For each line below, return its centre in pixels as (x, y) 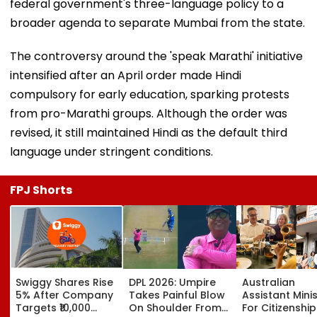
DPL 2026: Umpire (172, 282)
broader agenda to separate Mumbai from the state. (157, 23)
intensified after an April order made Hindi (126, 75)
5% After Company (64, 295)
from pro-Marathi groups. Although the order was (149, 113)
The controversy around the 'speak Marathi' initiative (156, 56)
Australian (269, 282)
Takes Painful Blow (177, 295)
